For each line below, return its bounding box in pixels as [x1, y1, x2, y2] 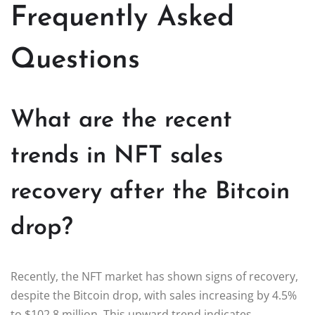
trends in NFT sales [11, 143, 223, 169]
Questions [11, 46, 140, 75]
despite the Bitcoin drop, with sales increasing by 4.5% [11, 287, 297, 303]
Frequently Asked [11, 4, 234, 32]
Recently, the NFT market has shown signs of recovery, [11, 268, 298, 284]
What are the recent [11, 108, 232, 133]
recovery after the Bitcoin [11, 179, 290, 205]
